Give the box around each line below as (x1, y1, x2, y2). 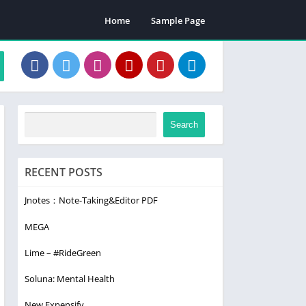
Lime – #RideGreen (25, 247, 101, 260)
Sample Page (151, 14, 205, 27)
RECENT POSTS (25, 165, 102, 180)
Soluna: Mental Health (25, 273, 115, 286)
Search (170, 120, 199, 130)
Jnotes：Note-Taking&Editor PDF (25, 194, 158, 207)
